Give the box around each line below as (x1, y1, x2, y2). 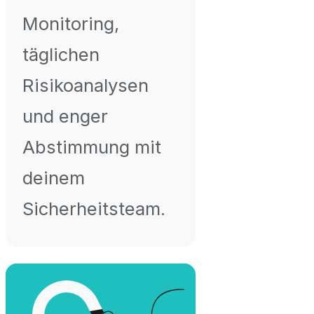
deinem (22, 166, 85, 189)
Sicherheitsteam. (22, 197, 165, 219)
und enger (22, 104, 108, 127)
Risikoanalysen (22, 74, 149, 96)
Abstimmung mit (22, 135, 161, 158)
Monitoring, (22, 12, 119, 34)
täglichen (22, 43, 100, 65)
